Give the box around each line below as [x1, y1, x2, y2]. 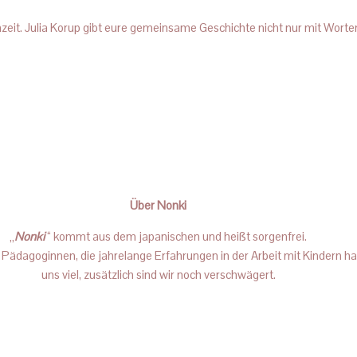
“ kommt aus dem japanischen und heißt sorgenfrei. [45, 229, 308, 244]
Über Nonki [130, 198, 187, 213]
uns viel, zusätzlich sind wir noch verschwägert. [41, 267, 276, 282]
